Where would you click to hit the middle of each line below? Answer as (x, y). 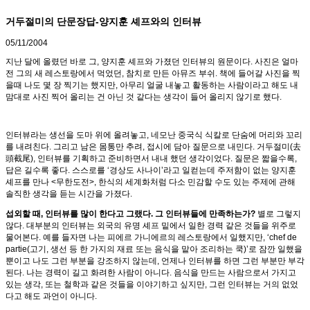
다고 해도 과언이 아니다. (51, 297)
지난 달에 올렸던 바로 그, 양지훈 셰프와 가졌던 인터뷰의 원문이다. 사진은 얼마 (152, 62)
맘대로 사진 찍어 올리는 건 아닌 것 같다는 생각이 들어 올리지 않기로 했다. (144, 97)
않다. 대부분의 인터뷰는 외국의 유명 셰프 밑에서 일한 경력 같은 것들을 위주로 (151, 226)
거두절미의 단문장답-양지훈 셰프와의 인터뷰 (103, 22)
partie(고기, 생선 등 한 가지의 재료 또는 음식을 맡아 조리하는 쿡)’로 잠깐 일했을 (154, 249)
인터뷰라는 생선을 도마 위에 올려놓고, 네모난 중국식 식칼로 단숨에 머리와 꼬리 (154, 135)
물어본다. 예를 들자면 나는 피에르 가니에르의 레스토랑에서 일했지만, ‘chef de (151, 238)
